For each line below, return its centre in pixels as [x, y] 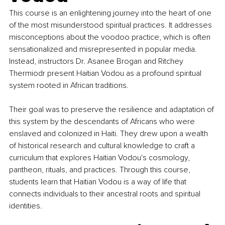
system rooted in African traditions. [70, 85]
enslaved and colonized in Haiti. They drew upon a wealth [109, 133]
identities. [26, 206]
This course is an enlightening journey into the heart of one [111, 13]
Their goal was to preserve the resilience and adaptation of [113, 109]
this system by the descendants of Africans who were [103, 121]
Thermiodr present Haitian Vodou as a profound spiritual [106, 73]
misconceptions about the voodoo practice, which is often [111, 37]
